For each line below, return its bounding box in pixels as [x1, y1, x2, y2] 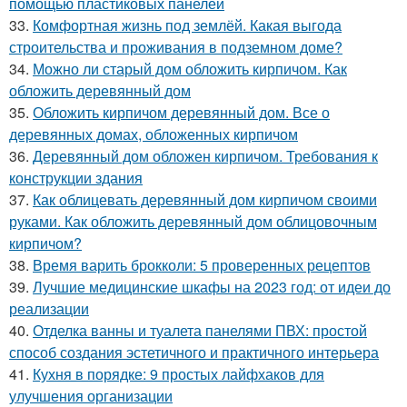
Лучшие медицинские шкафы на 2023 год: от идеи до [33, 276, 391, 297]
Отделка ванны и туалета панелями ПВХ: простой [33, 320, 367, 341]
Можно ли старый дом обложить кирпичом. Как [33, 58, 347, 79]
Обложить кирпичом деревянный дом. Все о [33, 102, 330, 123]
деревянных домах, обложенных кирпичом [9, 124, 298, 144]
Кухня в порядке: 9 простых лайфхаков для [33, 363, 324, 384]
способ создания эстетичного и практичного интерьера [9, 342, 379, 362]
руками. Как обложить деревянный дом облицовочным [9, 211, 377, 232]
